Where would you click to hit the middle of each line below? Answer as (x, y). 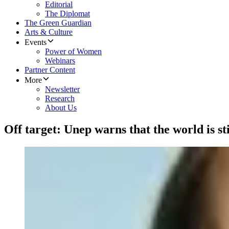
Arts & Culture (49, 32)
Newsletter (62, 89)
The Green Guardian (58, 23)
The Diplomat (67, 14)
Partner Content (50, 70)
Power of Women (73, 52)
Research (60, 99)
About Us (61, 108)
